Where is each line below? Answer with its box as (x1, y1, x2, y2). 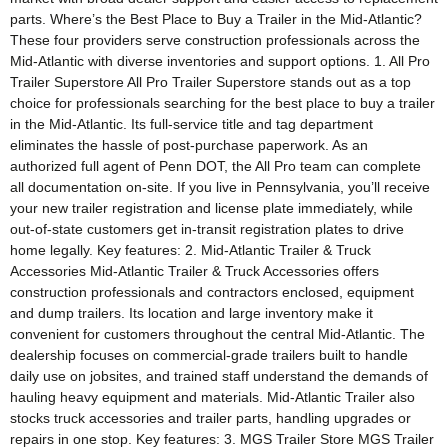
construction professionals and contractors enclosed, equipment (10, 284, 414, 301)
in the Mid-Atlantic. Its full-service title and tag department (10, 116, 373, 133)
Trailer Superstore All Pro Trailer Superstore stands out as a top (10, 74, 411, 91)
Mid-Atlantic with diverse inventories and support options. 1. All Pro (10, 53, 430, 70)
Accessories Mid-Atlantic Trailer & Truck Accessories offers (10, 263, 379, 280)
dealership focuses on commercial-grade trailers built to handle (10, 347, 408, 364)
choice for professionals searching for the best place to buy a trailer (10, 95, 435, 112)
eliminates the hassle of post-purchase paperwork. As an (10, 137, 368, 154)
